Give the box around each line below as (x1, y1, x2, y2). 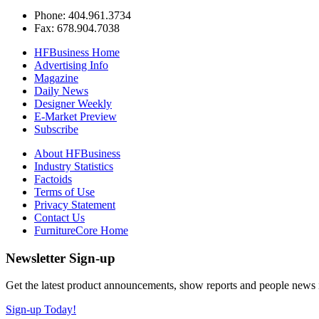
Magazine (34, 71, 78, 84)
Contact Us (34, 211, 85, 224)
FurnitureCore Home (34, 224, 128, 236)
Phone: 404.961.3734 (34, 9, 131, 21)
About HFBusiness (34, 147, 120, 159)
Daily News (34, 84, 88, 97)
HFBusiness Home (34, 46, 120, 58)
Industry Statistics (34, 159, 113, 172)
